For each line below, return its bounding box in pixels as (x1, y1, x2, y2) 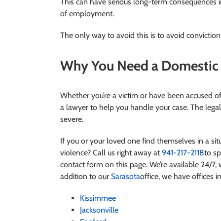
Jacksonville (79, 205, 118, 215)
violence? (60, 147, 91, 157)
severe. (60, 114, 83, 124)
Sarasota (110, 171, 140, 181)
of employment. (60, 8, 114, 18)
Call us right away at (90, 147, 162, 157)
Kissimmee (79, 193, 116, 203)
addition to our (60, 171, 111, 181)
